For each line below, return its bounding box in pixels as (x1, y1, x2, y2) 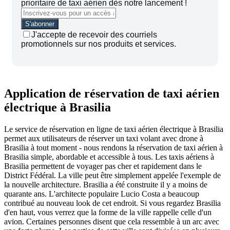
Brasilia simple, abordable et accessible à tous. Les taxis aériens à (4, 152, 214, 161)
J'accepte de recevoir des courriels (31, 30, 157, 39)
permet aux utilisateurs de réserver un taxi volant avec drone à (4, 133, 203, 143)
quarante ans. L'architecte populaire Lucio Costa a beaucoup (4, 189, 199, 198)
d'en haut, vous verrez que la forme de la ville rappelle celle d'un (4, 207, 212, 217)
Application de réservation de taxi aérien (4, 86, 219, 100)
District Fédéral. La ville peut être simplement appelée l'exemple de (4, 170, 221, 180)
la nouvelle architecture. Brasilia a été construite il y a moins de (4, 180, 207, 189)
